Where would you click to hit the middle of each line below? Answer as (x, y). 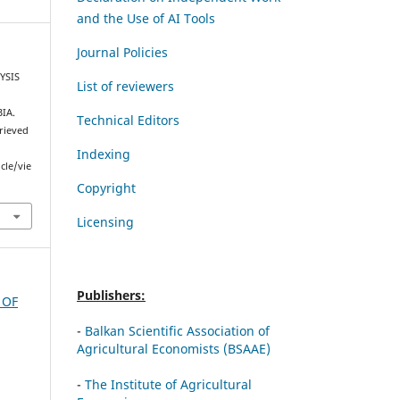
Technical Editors (128, 120)
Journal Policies (122, 52)
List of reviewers (125, 86)
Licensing (105, 221)
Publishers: (111, 295)
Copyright (106, 187)
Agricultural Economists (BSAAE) (174, 348)
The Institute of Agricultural (168, 384)
